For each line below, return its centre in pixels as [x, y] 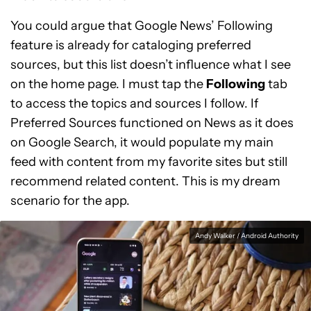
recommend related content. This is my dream [145, 181]
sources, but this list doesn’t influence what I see [151, 64]
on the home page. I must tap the [108, 84]
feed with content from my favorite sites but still [149, 161]
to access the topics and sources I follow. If [134, 103]
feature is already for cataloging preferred [131, 45]
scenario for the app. [70, 200]
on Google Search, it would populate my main [142, 142]
